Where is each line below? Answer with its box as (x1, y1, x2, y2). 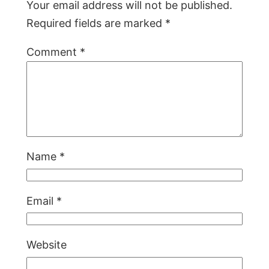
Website (26, 238, 67, 252)
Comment (26, 46, 80, 59)
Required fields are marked (26, 17, 165, 30)
